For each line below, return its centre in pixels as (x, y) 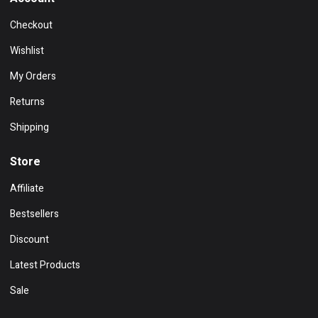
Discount (29, 239)
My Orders (33, 76)
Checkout (31, 25)
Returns (27, 102)
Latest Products (45, 265)
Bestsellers (34, 214)
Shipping (29, 127)
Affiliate (27, 188)
